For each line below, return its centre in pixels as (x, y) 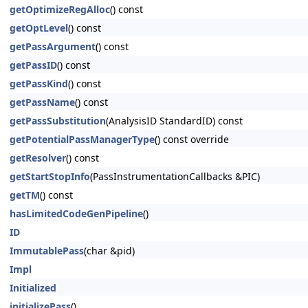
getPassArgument (53, 46)
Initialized (33, 288)
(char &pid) (109, 251)
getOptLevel (39, 28)
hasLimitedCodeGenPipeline (76, 213)
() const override (192, 139)
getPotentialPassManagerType (82, 139)
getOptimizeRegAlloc (60, 9)
